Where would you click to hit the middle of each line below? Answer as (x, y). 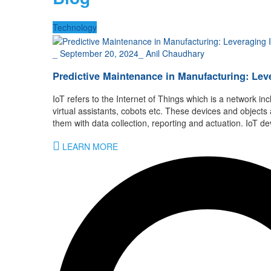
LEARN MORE (89, 147)
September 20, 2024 (99, 53)
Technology (75, 28)
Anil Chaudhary (175, 53)
